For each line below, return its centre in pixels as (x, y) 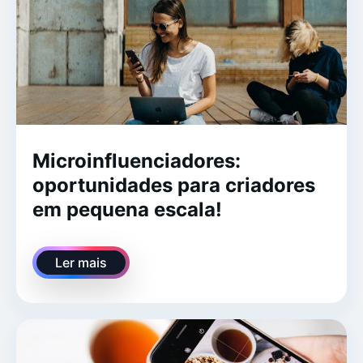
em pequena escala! (130, 209)
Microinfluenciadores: (137, 160)
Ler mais (81, 262)
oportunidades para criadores (174, 185)
